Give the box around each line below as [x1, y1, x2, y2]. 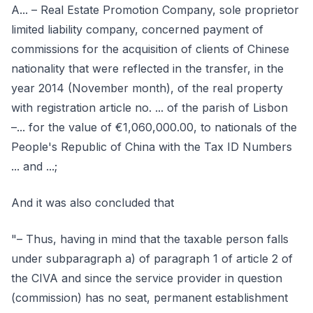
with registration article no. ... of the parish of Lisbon [11, 101, 288, 115]
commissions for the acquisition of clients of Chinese [11, 42, 289, 56]
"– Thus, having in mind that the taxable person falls [11, 232, 289, 246]
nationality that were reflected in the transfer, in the [11, 61, 284, 75]
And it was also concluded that [11, 196, 174, 210]
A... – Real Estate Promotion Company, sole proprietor [11, 3, 299, 17]
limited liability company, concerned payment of [11, 22, 263, 36]
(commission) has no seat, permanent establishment [11, 291, 288, 305]
